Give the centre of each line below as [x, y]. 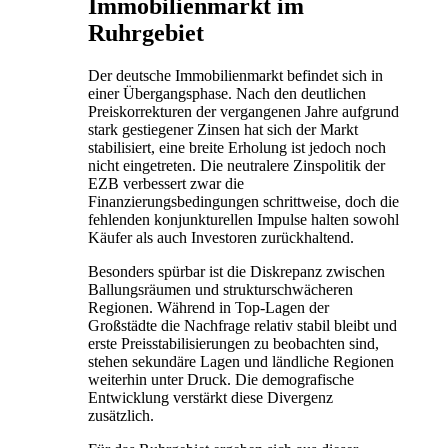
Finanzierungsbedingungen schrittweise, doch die [243, 201]
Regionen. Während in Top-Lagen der [208, 307]
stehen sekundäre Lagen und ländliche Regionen [241, 361]
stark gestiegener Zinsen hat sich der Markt [223, 129]
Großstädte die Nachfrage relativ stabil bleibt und [242, 325]
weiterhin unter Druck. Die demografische [221, 379]
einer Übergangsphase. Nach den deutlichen [227, 93]
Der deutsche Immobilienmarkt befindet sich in [235, 75]
